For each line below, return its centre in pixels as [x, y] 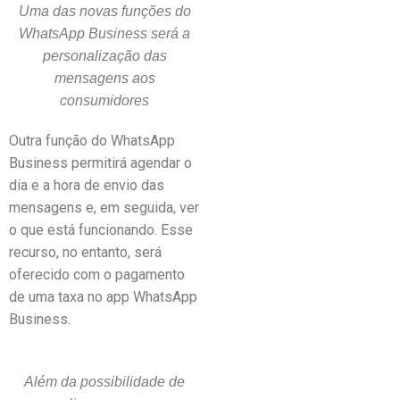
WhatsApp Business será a [104, 33]
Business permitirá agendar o [100, 163]
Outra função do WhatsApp [92, 141]
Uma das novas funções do [104, 11]
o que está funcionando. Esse [101, 230]
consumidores [104, 100]
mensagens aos [104, 78]
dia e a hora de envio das [87, 185]
